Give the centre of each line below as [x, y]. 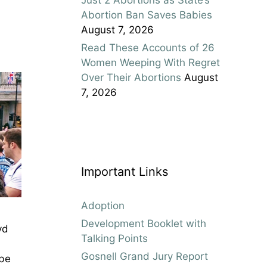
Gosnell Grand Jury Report [145, 256]
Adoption [103, 205]
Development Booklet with [144, 223]
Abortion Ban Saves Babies [147, 15]
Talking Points [114, 238]
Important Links [125, 171]
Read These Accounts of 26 [148, 47]
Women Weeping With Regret [150, 62]
